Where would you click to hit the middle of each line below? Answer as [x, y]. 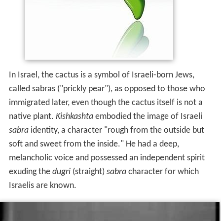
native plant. [32, 117]
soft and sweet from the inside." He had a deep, [94, 145]
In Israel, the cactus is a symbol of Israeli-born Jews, [101, 75]
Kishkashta [74, 117]
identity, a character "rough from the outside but [116, 131]
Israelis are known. [42, 186]
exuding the [30, 172]
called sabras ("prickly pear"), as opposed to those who [107, 89]
